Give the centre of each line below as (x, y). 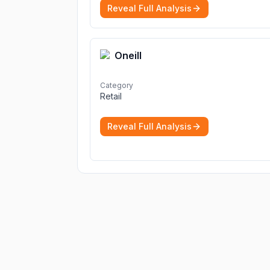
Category (117, 85)
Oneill (128, 55)
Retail (111, 96)
